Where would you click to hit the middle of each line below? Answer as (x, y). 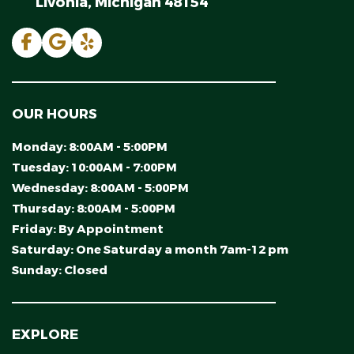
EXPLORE (45, 335)
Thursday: (44, 209)
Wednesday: (51, 188)
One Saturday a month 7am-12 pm (182, 250)
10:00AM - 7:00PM (124, 168)
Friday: (35, 229)
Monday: (40, 147)
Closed (86, 270)
